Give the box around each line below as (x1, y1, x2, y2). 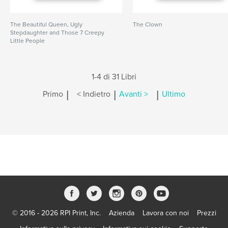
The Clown (133, 21, 163, 28)
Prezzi (196, 209, 216, 217)
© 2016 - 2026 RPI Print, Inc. (12, 209, 101, 217)
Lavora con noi (142, 209, 189, 217)
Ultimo (162, 89, 185, 100)
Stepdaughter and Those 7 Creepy (10, 29, 104, 36)
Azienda (108, 209, 134, 217)
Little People (10, 37, 45, 44)
